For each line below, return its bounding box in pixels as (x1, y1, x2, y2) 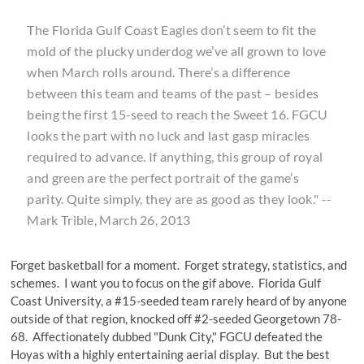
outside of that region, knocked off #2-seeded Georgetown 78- (11, 310, 342, 326)
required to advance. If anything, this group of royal (27, 148, 323, 164)
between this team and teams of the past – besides (27, 84, 319, 101)
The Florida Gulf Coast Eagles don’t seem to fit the (27, 21, 317, 37)
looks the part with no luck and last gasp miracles (27, 127, 310, 143)
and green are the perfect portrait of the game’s (27, 169, 299, 185)
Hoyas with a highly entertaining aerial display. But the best (11, 346, 331, 362)
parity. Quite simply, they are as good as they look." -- (27, 190, 332, 206)
